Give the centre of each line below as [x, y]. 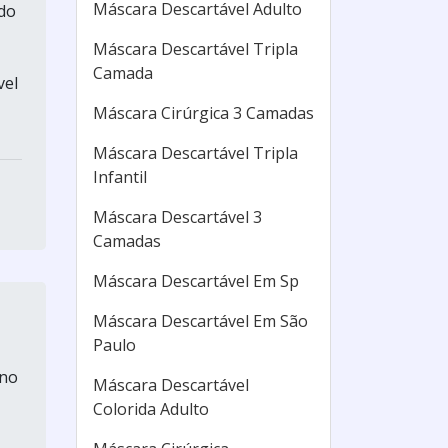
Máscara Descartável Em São [200, 321]
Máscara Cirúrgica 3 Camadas [203, 113]
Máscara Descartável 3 [177, 217]
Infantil [120, 177]
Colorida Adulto [151, 409]
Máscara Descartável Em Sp [196, 281]
